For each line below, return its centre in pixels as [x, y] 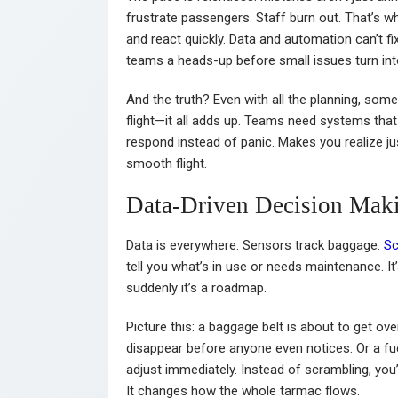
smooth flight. [167, 163]
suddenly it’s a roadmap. [196, 287]
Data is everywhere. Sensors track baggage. [255, 245]
